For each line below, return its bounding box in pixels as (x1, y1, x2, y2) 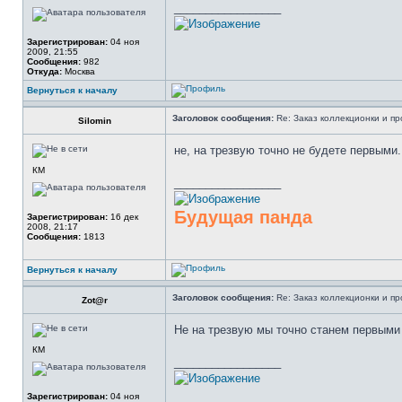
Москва (62, 66, 95, 76)
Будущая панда (174, 207, 312, 227)
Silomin (77, 116, 111, 126)
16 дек (108, 212, 138, 222)
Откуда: (27, 66, 62, 76)
